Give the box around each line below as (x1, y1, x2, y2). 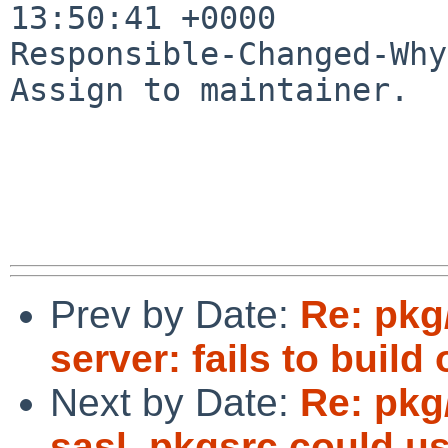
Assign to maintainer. (10, 71, 409, 108)
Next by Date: (50, 380, 300, 424)
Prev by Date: (50, 292, 300, 336)
